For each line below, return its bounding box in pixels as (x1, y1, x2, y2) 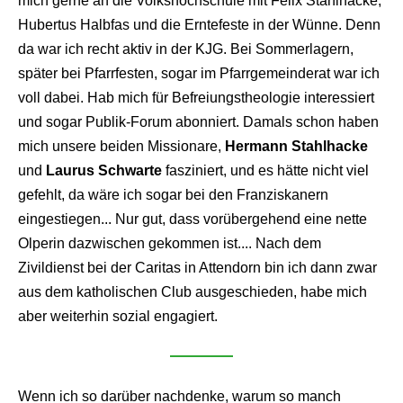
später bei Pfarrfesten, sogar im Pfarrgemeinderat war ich (18, 65, 380, 81)
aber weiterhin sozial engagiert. (18, 308, 218, 324)
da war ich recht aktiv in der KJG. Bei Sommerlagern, (18, 40, 354, 57)
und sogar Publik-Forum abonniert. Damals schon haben (18, 113, 379, 130)
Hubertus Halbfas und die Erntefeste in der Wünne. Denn (18, 16, 381, 32)
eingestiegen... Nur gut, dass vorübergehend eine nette (18, 210, 367, 227)
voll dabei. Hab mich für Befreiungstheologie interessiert (18, 89, 374, 105)
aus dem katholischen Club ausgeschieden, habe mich (18, 283, 367, 300)
